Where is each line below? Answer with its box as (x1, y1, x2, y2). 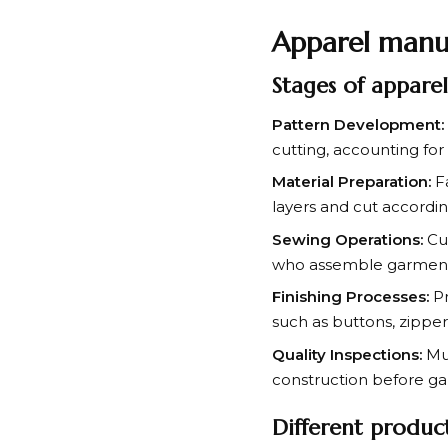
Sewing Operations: (272, 229, 423, 249)
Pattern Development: (272, 114, 444, 134)
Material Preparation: (272, 172, 431, 192)
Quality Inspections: (272, 344, 422, 364)
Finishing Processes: (272, 287, 429, 307)
